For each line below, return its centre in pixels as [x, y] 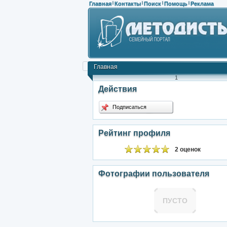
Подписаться [129, 107]
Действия [118, 89]
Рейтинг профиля [134, 133]
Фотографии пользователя [154, 174]
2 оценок [188, 149]
